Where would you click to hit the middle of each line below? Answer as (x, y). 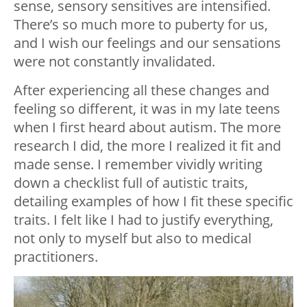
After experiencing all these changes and (142, 90)
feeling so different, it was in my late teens (147, 109)
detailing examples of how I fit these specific (153, 201)
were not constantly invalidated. (114, 62)
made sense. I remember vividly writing (138, 164)
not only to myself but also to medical (133, 238)
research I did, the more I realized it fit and (147, 146)
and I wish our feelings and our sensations (147, 43)
